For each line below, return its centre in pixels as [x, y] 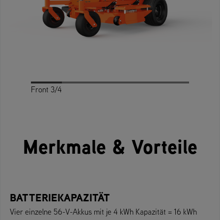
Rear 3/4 [150, 89]
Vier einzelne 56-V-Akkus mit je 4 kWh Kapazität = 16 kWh [103, 211]
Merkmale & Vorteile [110, 146]
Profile [99, 89]
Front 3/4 [46, 89]
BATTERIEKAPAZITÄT [60, 197]
